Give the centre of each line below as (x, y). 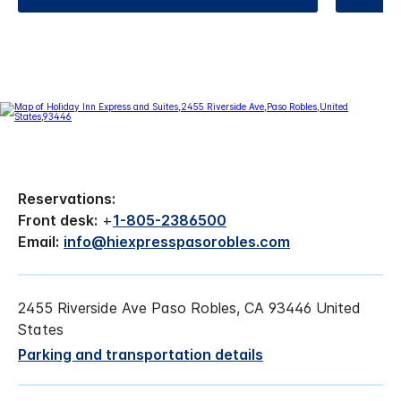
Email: (38, 241)
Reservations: (67, 198)
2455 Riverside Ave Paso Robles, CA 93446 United (189, 307)
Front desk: (58, 220)
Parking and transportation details (141, 354)
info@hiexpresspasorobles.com (177, 241)
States (41, 329)
